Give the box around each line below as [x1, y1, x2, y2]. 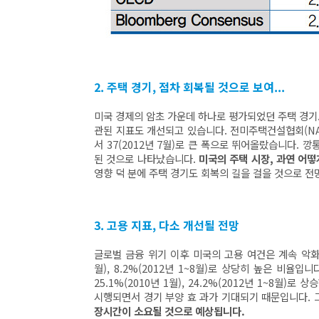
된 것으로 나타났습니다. [94, 151, 199, 166]
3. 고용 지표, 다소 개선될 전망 [94, 216, 242, 234]
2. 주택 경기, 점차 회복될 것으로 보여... [94, 78, 288, 95]
